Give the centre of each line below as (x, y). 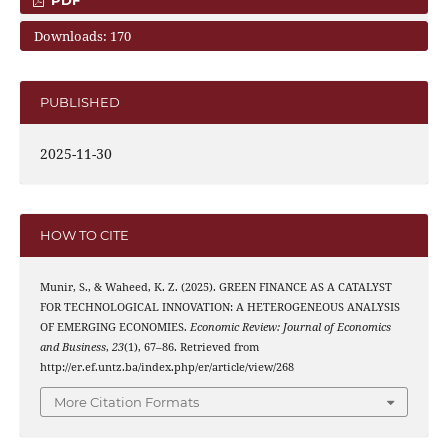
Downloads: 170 (82, 35)
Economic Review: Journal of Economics (290, 326)
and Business (72, 346)
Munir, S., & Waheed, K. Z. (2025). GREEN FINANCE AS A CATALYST (215, 286)
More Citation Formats (126, 402)
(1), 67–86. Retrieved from (191, 346)
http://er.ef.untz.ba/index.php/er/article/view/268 (166, 366)
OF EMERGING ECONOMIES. (114, 326)
